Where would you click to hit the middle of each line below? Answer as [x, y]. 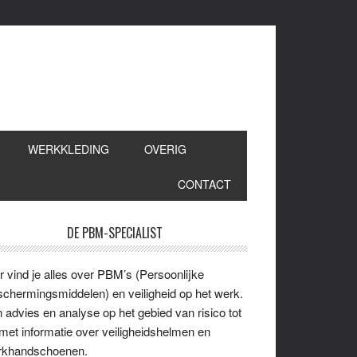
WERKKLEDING [69, 149]
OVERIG [165, 149]
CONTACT [204, 184]
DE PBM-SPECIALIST [115, 233]
